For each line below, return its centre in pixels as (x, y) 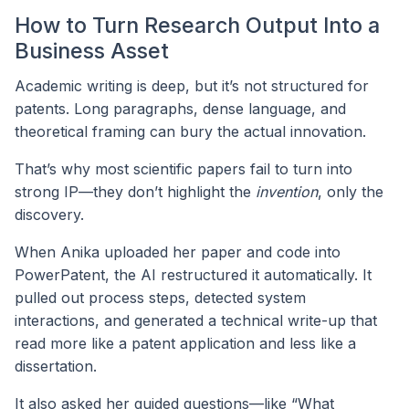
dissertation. (56, 367)
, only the (351, 192)
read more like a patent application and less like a (185, 344)
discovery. (49, 215)
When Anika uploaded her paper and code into (178, 252)
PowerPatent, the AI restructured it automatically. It (193, 275)
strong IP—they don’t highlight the (135, 192)
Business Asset (92, 51)
